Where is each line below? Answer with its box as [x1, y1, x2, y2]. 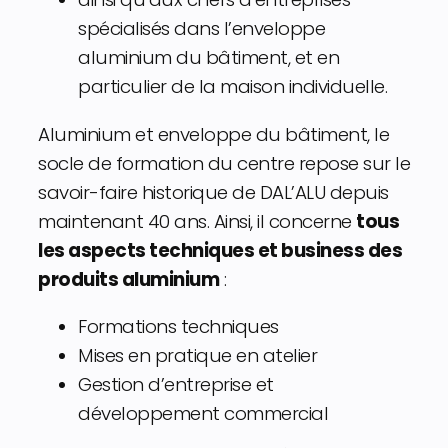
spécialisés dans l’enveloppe [78, 16, 325, 42]
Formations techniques [78, 314, 279, 340]
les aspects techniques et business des [38, 237, 402, 263]
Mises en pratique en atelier [78, 343, 317, 369]
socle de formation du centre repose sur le [38, 150, 410, 176]
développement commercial [78, 401, 328, 427]
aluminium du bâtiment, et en [78, 45, 339, 71]
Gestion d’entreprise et [78, 372, 274, 398]
